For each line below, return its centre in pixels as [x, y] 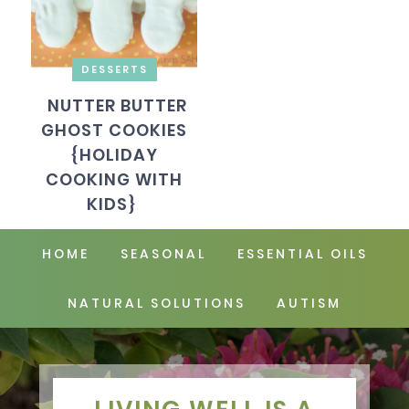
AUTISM [309, 303]
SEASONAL [163, 253]
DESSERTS [114, 69]
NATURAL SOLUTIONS [157, 303]
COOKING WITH [115, 179]
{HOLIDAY [114, 154]
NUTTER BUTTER [117, 105]
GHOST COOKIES [115, 130]
